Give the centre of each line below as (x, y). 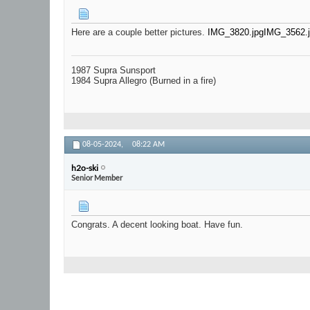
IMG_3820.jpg (236, 33)
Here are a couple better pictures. (139, 33)
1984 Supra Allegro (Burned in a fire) (144, 81)
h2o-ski (85, 167)
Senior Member (97, 177)
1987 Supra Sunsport (113, 71)
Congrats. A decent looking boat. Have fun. (157, 225)
